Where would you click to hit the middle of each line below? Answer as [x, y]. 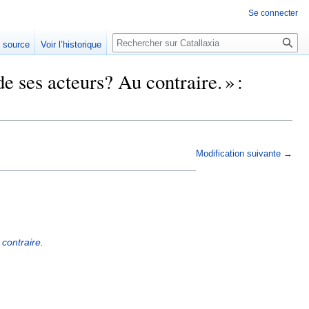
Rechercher [150, 40]
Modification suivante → [244, 153]
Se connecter [273, 13]
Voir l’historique [71, 45]
